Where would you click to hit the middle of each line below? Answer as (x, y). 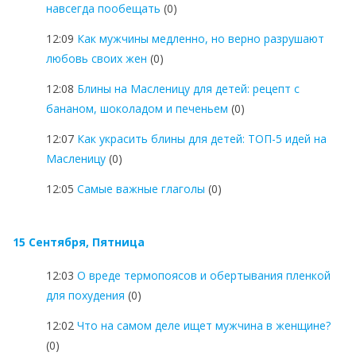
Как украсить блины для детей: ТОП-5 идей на (202, 138)
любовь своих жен (97, 58)
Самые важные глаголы (141, 188)
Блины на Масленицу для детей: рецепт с (188, 88)
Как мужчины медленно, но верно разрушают (201, 38)
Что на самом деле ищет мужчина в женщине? (204, 325)
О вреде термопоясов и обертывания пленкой (204, 275)
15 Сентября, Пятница (79, 242)
